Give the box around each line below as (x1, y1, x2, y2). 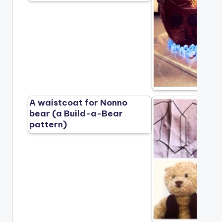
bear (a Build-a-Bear (29, 108, 123, 119)
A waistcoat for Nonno (29, 97, 128, 109)
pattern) (29, 119, 67, 130)
